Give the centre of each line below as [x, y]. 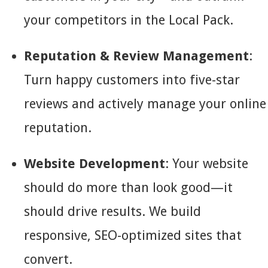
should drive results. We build [112, 211]
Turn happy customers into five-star [132, 80]
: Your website [207, 164]
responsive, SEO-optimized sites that [133, 235]
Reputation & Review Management [136, 56]
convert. [48, 259]
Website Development [95, 164]
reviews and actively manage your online [145, 104]
